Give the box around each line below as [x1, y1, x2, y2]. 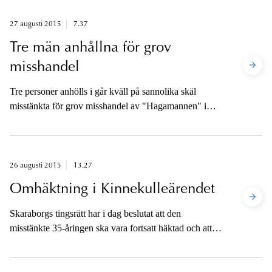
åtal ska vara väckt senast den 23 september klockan [10, 237, 208, 248]
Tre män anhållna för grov [10, 41, 171, 56]
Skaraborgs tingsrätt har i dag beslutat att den [10, 208, 181, 219]
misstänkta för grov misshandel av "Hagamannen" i [10, 101, 206, 112]
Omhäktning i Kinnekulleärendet [10, 182, 215, 197]
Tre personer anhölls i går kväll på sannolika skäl [10, 86, 196, 97]
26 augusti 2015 [10, 162, 61, 170]
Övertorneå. [10, 115, 55, 126]
